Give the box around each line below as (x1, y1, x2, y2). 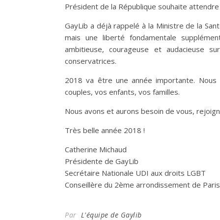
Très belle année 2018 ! (65, 125, 145, 135)
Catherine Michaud (65, 144, 127, 154)
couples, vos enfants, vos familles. (65, 87, 180, 97)
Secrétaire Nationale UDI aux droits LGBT (65, 168, 206, 178)
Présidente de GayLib (65, 156, 138, 166)
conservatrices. (65, 56, 116, 66)
